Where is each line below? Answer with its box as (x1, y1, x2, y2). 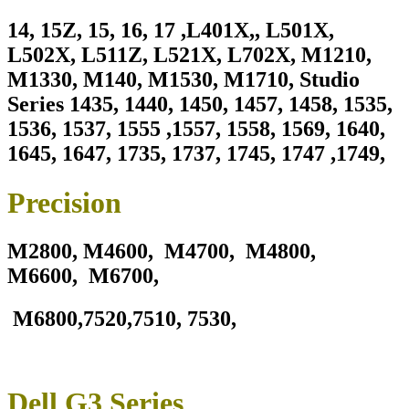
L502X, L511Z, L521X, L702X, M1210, (7, 43, 372, 68)
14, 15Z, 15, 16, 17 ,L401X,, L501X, (7, 18, 334, 43)
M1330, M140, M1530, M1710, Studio (7, 68, 360, 92)
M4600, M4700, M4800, (78, 239, 321, 264)
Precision (7, 185, 121, 219)
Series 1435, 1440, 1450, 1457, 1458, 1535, (7, 92, 393, 117)
